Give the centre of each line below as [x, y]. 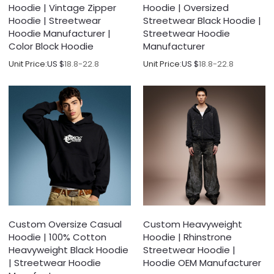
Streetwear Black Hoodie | [202, 21]
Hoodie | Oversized [186, 8]
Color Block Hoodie [51, 46]
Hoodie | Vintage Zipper [63, 8]
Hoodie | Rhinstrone [187, 237]
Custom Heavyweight [193, 224]
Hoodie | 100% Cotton [58, 237]
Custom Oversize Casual [65, 224]
